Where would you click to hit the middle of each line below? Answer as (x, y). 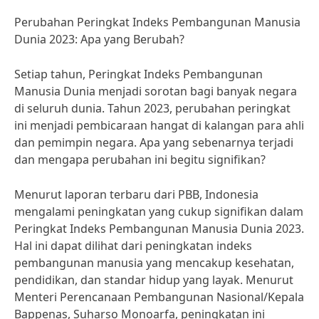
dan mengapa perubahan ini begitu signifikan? (140, 159)
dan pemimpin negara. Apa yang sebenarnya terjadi (154, 142)
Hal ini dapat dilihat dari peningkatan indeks (133, 246)
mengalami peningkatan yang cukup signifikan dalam (159, 211)
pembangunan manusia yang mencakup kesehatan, (154, 263)
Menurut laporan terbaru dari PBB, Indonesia (136, 194)
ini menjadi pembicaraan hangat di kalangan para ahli (159, 125)
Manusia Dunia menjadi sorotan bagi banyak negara (156, 91)
